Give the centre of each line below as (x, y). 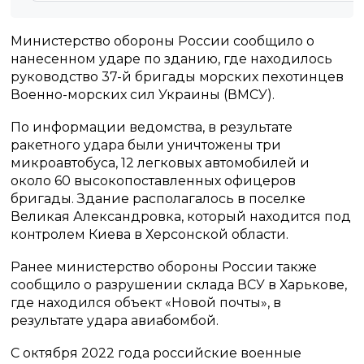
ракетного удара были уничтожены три (146, 145)
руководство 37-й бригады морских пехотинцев (178, 77)
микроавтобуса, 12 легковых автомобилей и (160, 163)
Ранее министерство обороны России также (164, 267)
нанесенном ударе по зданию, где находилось (172, 59)
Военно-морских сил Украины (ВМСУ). (143, 95)
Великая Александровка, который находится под (181, 217)
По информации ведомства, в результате (152, 127)
